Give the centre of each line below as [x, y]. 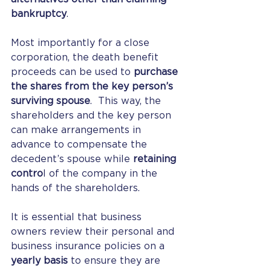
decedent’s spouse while [72, 159]
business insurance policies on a [89, 246]
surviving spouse [51, 101]
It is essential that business [78, 217]
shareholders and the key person [93, 116]
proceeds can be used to [72, 72]
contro [27, 174]
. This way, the [127, 101]
